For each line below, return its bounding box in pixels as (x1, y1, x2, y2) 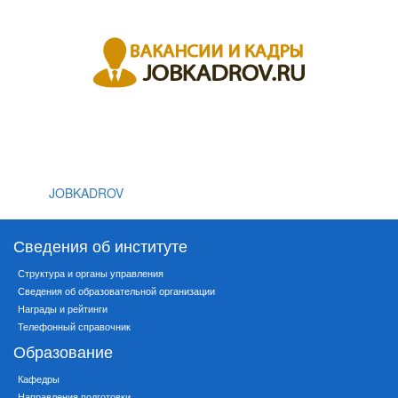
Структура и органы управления (18, 266, 163, 281)
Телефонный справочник (18, 319, 131, 334)
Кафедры (18, 371, 60, 386)
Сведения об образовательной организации (18, 283, 215, 298)
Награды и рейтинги (18, 301, 107, 316)
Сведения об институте (13, 234, 187, 258)
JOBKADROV (49, 184, 123, 203)
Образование (13, 339, 113, 363)
